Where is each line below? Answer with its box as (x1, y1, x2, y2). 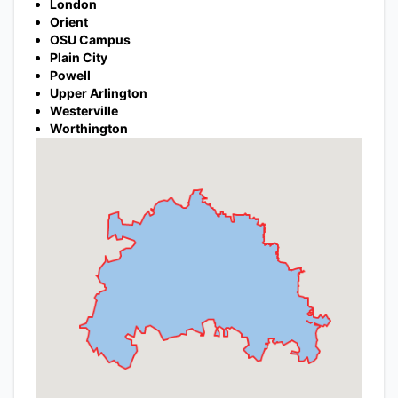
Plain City (50, 50, 107, 65)
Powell (50, 68, 91, 83)
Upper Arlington (50, 85, 147, 100)
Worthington (50, 121, 128, 136)
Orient (50, 14, 88, 29)
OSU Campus (50, 32, 131, 47)
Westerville (50, 103, 118, 118)
